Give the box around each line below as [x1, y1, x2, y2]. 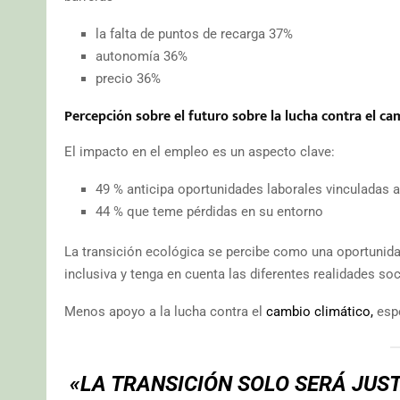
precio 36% [96, 70, 161, 87]
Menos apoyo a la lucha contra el [64, 303, 266, 320]
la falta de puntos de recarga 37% [96, 25, 293, 42]
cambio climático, [266, 303, 373, 320]
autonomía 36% [96, 47, 187, 64]
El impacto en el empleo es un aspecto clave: [64, 143, 335, 160]
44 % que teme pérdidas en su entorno [96, 203, 323, 220]
